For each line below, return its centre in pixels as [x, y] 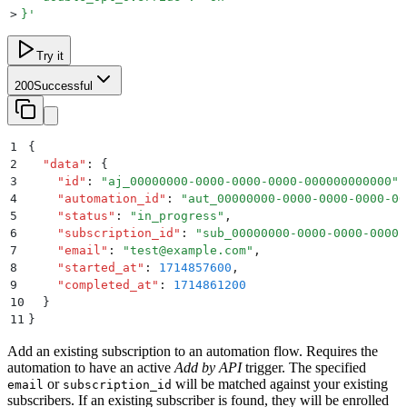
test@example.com [188, 250]
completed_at [108, 284]
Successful [63, 85]
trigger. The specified [304, 367]
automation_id [112, 198]
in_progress [177, 215]
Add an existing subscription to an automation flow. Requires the [193, 351]
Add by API [208, 367]
